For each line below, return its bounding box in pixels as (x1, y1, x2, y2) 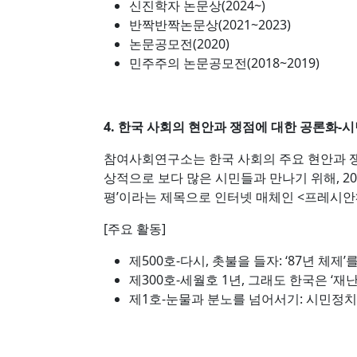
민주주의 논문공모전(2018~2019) (129, 54, 320, 72)
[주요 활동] (104, 220, 166, 237)
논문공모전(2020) (129, 35, 229, 53)
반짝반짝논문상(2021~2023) (129, 16, 291, 33)
